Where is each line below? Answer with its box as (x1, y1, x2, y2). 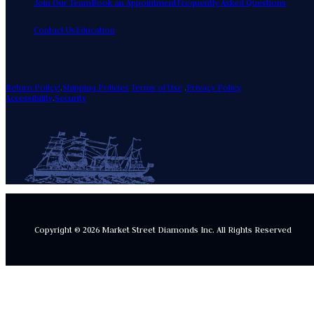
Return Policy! (6, 82, 60, 93)
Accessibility (6, 93, 53, 104)
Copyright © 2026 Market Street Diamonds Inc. (34, 224, 214, 235)
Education (76, 25, 115, 36)
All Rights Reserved (214, 224, 292, 235)
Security (55, 93, 86, 104)
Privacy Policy (186, 82, 241, 93)
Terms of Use (131, 82, 182, 93)
